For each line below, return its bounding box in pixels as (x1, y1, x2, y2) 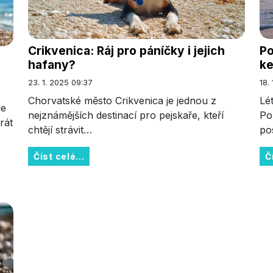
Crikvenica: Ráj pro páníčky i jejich (28, 43, 225, 58)
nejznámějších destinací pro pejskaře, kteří (28, 108, 224, 121)
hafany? (28, 57, 76, 72)
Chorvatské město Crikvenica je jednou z (28, 94, 216, 107)
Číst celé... (34, 151, 85, 161)
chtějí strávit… (28, 123, 92, 136)
